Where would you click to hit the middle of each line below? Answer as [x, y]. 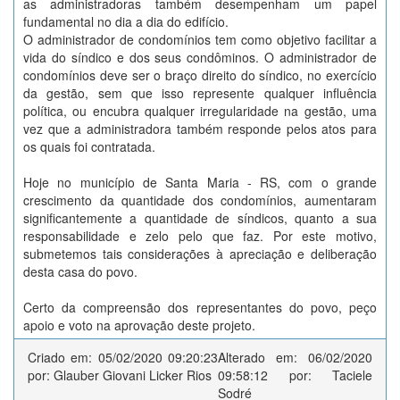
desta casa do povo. [82, 271]
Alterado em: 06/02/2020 [295, 357]
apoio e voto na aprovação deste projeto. [139, 325]
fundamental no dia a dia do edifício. [128, 21]
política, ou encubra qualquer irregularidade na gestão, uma [200, 111]
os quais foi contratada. [91, 146]
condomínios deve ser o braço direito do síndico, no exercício [200, 75]
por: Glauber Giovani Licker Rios [120, 375]
